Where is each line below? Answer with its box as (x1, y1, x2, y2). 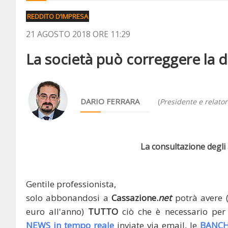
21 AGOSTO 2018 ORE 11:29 (26, 28, 130, 40)
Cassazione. (111, 192, 159, 204)
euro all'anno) (26, 206, 89, 217)
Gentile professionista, (26, 178, 116, 190)
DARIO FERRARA (80, 96, 139, 106)
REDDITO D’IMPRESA (27, 12, 88, 21)
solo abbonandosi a (26, 192, 112, 204)
